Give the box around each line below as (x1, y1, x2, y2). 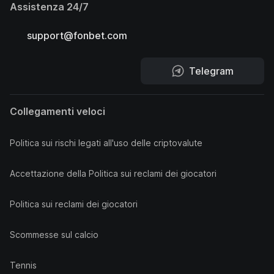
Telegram (188, 65, 234, 77)
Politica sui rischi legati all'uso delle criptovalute (10, 138, 202, 148)
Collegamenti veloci (10, 105, 105, 117)
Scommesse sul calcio (10, 229, 98, 240)
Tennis (10, 260, 37, 270)
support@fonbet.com (27, 29, 127, 42)
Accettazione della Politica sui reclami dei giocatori (10, 168, 217, 179)
